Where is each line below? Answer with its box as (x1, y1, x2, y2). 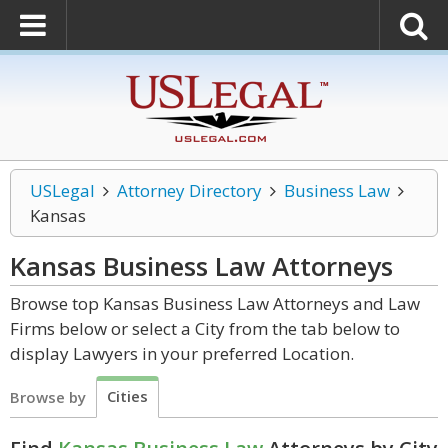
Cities (107, 386, 148, 406)
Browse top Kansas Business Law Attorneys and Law (10, 292, 420, 315)
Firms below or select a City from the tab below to (10, 317, 400, 340)
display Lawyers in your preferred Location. (10, 342, 354, 365)
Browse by (10, 387, 86, 407)
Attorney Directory (116, 179, 262, 202)
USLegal (30, 179, 95, 202)
